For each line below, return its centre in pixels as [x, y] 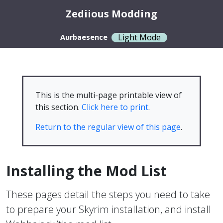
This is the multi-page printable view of [109, 95]
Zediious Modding [111, 14]
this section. [58, 107]
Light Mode [139, 37]
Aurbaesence [84, 37]
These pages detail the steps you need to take [108, 194]
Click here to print [115, 107]
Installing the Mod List [86, 170]
